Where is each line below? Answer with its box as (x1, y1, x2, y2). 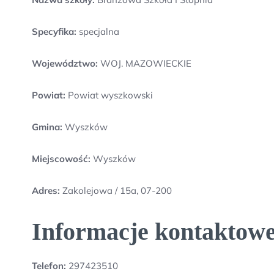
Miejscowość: (32, 153, 91, 165)
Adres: (32, 185, 62, 196)
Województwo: (32, 57, 98, 69)
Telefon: (32, 260, 66, 272)
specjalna (76, 26, 119, 37)
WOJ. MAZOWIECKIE (98, 57, 191, 69)
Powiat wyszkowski (65, 89, 153, 101)
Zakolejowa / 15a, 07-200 (62, 185, 172, 196)
